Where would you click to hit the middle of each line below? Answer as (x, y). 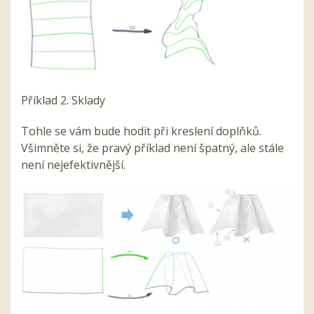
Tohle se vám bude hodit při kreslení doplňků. (141, 131)
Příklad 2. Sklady (63, 101)
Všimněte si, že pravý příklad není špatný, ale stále (152, 148)
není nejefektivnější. (73, 165)
